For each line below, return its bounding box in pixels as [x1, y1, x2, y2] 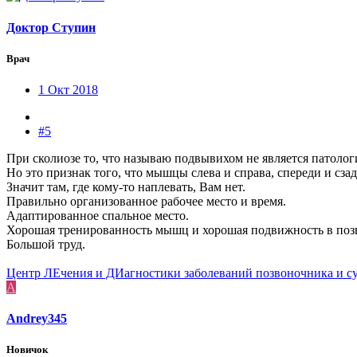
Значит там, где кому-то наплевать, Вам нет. [6, 179, 245, 194]
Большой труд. [6, 237, 85, 251]
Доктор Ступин [6, 20, 96, 34]
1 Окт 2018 [38, 82, 98, 96]
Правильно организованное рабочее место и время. [6, 194, 286, 208]
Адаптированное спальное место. [6, 208, 189, 222]
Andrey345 [6, 312, 67, 326]
